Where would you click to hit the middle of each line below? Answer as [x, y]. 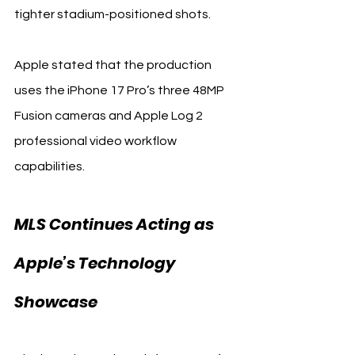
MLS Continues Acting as [116, 224]
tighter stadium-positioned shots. [113, 14]
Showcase [56, 302]
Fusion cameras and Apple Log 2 [110, 115]
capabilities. [50, 166]
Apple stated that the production [114, 65]
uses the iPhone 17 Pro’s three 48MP [120, 90]
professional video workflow [97, 141]
